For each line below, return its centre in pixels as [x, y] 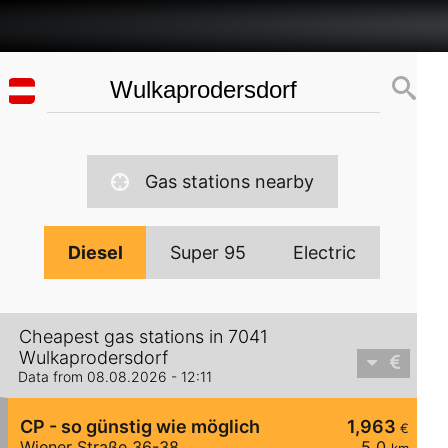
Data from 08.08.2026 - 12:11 [115, 377]
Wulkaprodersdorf [93, 358]
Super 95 [208, 252]
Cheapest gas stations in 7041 [143, 337]
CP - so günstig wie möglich [140, 427]
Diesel [96, 252]
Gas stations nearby [229, 181]
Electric [325, 252]
